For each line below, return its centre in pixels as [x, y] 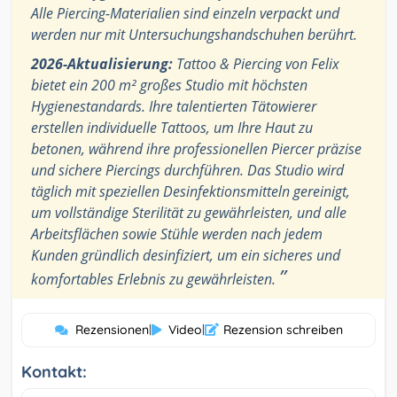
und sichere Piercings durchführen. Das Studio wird [187, 171]
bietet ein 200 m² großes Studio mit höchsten [169, 86]
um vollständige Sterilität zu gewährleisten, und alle [189, 213]
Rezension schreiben [283, 330]
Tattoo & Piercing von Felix [256, 64]
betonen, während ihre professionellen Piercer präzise [196, 149]
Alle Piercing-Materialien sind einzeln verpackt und [185, 14]
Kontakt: [54, 372]
